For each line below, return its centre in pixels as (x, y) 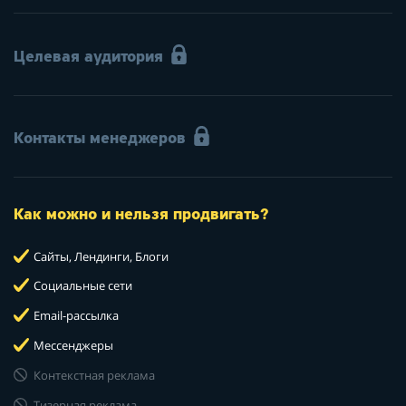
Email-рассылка (75, 316)
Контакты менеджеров (100, 140)
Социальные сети (82, 286)
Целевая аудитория (88, 57)
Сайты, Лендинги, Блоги (100, 256)
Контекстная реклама (93, 376)
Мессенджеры (72, 346)
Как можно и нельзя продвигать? (141, 215)
